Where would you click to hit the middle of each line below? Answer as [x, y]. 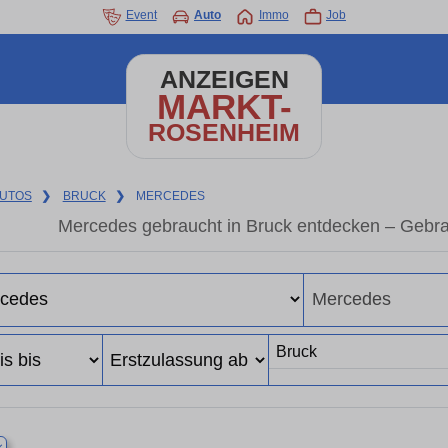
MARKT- [224, 106]
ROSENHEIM [224, 132]
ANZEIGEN [224, 79]
